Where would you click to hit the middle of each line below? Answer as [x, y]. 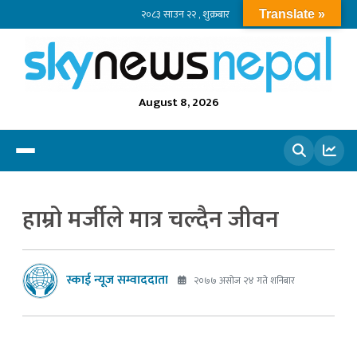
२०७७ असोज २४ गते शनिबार [243, 281]
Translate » [292, 14]
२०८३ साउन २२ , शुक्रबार [185, 14]
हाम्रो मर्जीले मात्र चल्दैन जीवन [151, 220]
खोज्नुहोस [271, 186]
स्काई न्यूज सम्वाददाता [117, 280]
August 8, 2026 [178, 102]
